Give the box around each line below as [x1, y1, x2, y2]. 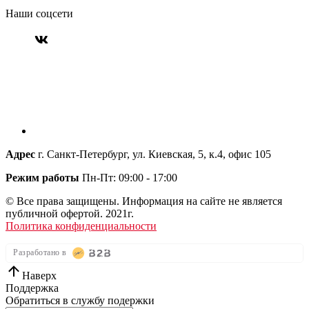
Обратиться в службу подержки [6, 294, 154, 306]
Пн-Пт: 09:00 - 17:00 [82, 171, 177, 183]
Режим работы [6, 171, 79, 183]
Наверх [22, 269, 57, 281]
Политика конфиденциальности [6, 219, 157, 232]
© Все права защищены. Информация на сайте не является [6, 195, 282, 207]
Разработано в [13, 248, 67, 258]
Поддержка [6, 281, 59, 294]
